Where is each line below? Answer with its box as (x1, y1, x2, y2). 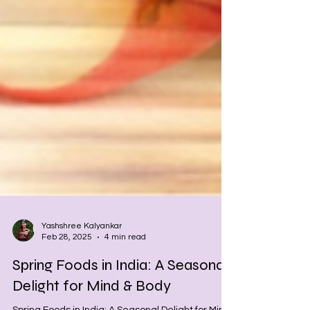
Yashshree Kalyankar (42, 267, 122, 276)
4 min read (104, 278, 146, 287)
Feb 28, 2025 (42, 278, 92, 287)
